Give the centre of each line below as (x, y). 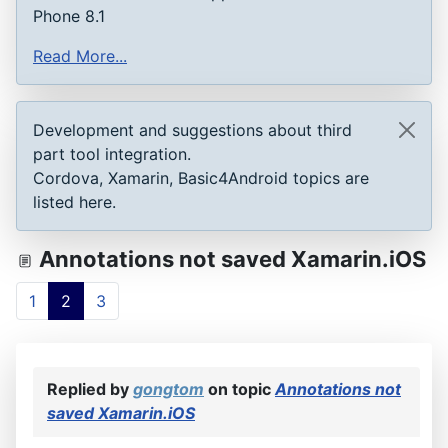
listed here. (74, 201)
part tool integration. (112, 153)
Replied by (90, 388)
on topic (239, 388)
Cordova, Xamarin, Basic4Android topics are (201, 177)
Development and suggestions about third (192, 129)
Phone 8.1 (69, 15)
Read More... (80, 55)
